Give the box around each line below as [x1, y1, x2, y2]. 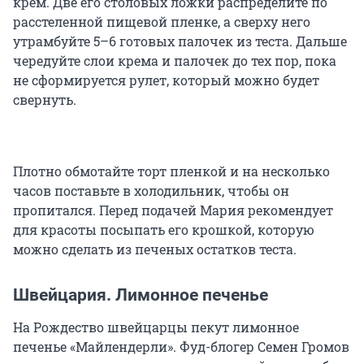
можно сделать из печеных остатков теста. [13, 240, 297, 258]
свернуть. [13, 91, 76, 109]
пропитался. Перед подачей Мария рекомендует [13, 201, 333, 219]
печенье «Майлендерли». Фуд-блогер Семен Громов [13, 338, 349, 356]
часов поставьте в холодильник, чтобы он [13, 182, 289, 200]
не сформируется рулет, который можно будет [13, 71, 319, 89]
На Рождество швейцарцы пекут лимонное [13, 318, 299, 336]
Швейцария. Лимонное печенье [13, 285, 268, 305]
